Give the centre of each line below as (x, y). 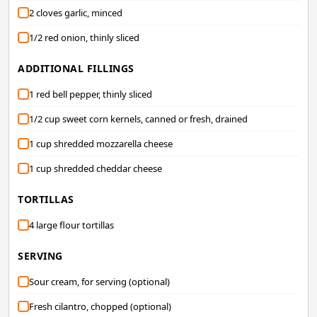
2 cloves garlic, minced (76, 12)
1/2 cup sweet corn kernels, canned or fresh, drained (138, 119)
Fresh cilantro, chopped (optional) (100, 306)
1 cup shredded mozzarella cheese (101, 143)
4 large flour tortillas (71, 225)
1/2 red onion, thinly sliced (84, 37)
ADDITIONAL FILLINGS (76, 68)
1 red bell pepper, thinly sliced (91, 94)
